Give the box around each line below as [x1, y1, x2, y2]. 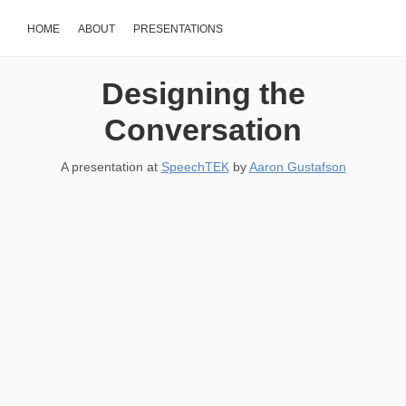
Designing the [101, 76, 305, 111]
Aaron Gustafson [248, 159, 346, 174]
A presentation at [60, 159, 161, 174]
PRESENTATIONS [133, 23, 223, 35]
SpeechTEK [160, 159, 229, 174]
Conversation [104, 112, 302, 147]
